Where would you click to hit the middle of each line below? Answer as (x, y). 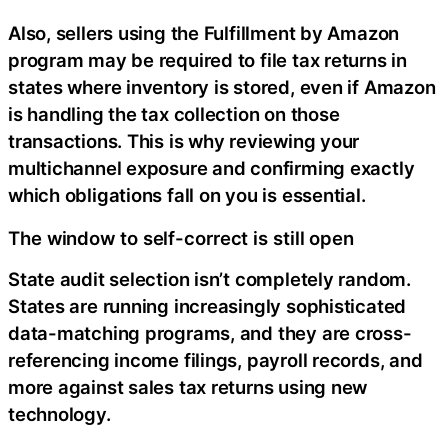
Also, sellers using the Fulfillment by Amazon (204, 33)
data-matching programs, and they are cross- (210, 333)
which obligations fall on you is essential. (187, 195)
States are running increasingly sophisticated (207, 306)
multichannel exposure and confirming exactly (211, 168)
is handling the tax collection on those (174, 114)
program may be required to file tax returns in (207, 60)
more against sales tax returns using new (188, 387)
